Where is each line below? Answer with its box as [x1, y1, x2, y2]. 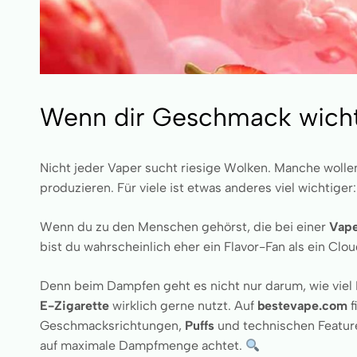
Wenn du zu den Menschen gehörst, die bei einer [40, 219, 329, 234]
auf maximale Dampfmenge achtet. [40, 338, 245, 353]
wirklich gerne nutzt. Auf [109, 298, 257, 313]
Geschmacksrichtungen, [40, 318, 185, 333]
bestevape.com [257, 298, 347, 313]
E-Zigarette [40, 298, 109, 313]
